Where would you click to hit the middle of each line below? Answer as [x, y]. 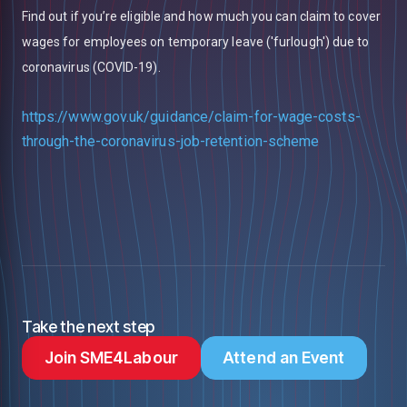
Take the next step [88, 327]
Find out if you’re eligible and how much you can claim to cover [201, 17]
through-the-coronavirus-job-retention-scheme [170, 142]
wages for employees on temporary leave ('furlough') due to [195, 42]
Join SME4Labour [111, 358]
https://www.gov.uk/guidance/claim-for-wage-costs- [191, 117]
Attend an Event [284, 358]
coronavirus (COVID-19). [91, 68]
